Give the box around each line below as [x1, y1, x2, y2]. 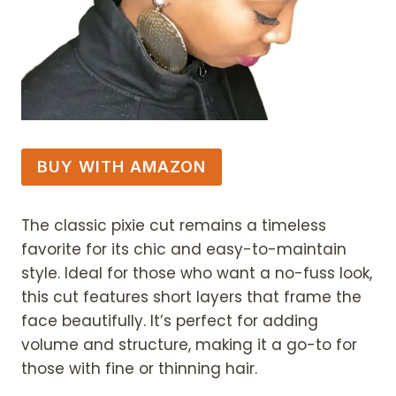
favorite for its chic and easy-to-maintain [21, 239, 346, 261]
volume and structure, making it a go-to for [21, 334, 357, 356]
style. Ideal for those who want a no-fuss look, [21, 263, 372, 285]
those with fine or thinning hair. [21, 358, 257, 380]
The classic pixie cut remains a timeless [21, 215, 326, 237]
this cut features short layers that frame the [21, 286, 362, 308]
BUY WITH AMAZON [37, 157, 206, 177]
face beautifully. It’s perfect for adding [21, 310, 318, 332]
